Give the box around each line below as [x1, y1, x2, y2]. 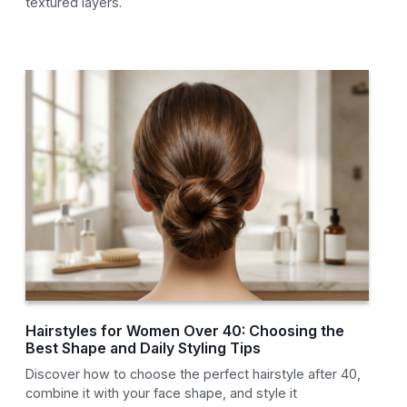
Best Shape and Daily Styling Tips [25, 339, 262, 358]
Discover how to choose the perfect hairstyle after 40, [25, 366, 362, 382]
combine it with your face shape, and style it [25, 385, 298, 402]
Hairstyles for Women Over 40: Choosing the [25, 322, 345, 341]
